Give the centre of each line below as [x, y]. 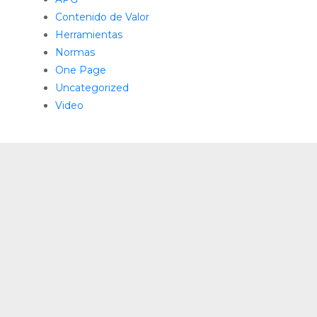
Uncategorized [92, 88]
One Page [81, 70]
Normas [75, 52]
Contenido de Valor [103, 17]
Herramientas [89, 35]
